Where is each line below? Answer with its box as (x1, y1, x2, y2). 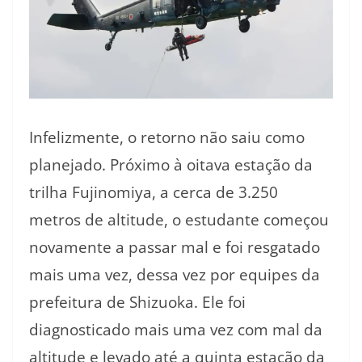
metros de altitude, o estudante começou (29, 208, 329, 230)
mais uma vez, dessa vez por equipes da (29, 263, 320, 285)
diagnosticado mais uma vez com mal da (29, 318, 322, 340)
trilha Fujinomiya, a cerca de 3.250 (29, 181, 278, 203)
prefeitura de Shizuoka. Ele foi (29, 291, 246, 313)
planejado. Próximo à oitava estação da (29, 154, 313, 175)
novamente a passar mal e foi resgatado (29, 236, 320, 258)
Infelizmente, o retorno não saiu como (29, 126, 305, 148)
